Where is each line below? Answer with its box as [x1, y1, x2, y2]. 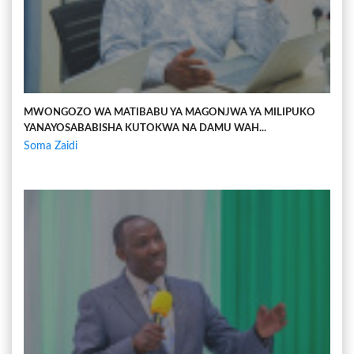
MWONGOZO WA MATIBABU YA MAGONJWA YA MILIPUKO [24, 107, 315, 118]
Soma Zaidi [24, 140, 77, 152]
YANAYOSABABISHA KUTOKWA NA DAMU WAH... [24, 122, 266, 134]
